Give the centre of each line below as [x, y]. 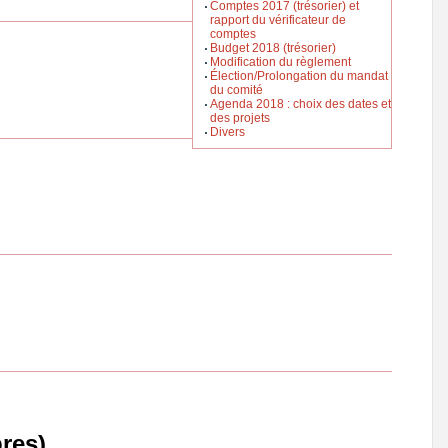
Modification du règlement [280, 62]
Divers [227, 132]
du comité [236, 90]
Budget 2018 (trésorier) [272, 48]
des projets [239, 118]
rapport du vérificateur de [277, 20]
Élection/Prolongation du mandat [298, 76]
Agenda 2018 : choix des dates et [300, 104]
